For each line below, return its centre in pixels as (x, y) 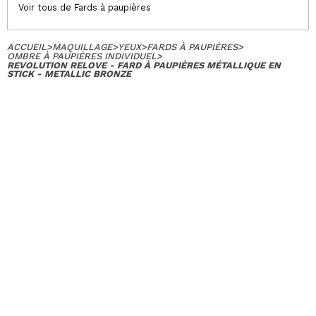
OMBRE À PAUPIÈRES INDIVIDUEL (82, 56)
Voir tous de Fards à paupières (85, 7)
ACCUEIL (27, 47)
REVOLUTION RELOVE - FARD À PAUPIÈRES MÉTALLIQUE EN (144, 65)
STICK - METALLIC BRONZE (69, 73)
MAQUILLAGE (82, 47)
